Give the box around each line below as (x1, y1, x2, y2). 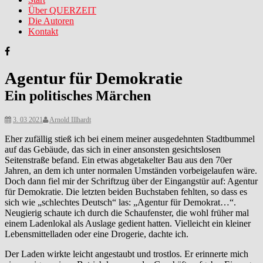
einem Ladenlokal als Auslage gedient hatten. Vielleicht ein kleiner (5, 218, 251, 228)
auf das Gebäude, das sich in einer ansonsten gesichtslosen (5, 144, 221, 154)
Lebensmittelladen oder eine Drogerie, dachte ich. (5, 228, 188, 239)
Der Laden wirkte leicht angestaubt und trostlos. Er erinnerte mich (5, 248, 248, 259)
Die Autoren (28, 16, 74, 26)
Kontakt (28, 26, 58, 36)
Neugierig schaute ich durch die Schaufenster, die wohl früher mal (5, 207, 249, 218)
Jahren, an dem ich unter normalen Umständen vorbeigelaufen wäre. (5, 165, 257, 176)
